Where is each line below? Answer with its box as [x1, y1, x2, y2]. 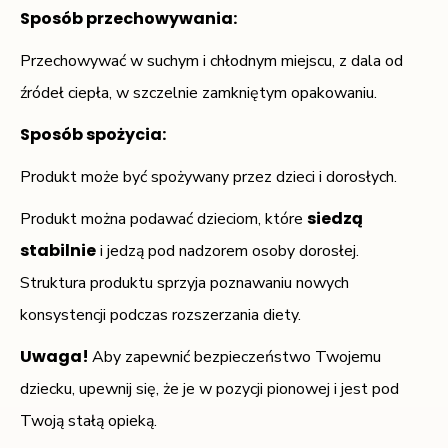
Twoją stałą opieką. [20, 409, 157, 432]
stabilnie [20, 238, 96, 262]
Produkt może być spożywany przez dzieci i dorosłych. [20, 165, 397, 188]
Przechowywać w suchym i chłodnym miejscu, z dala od [20, 49, 403, 72]
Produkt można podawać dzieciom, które [20, 207, 307, 230]
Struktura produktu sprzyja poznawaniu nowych [20, 271, 349, 294]
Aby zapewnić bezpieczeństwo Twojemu [92, 345, 381, 368]
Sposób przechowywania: [20, 6, 237, 30]
